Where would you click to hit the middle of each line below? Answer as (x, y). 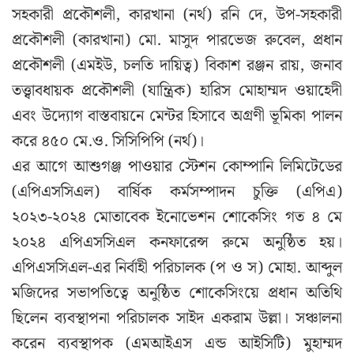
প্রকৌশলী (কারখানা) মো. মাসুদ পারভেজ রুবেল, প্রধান (177, 41)
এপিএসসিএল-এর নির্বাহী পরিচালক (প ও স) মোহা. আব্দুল (177, 268)
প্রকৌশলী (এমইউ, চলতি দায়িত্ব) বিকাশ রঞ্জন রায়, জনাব (177, 66)
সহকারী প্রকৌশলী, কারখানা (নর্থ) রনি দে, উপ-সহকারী (177, 15)
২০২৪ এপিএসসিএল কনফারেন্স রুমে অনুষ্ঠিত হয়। (177, 243)
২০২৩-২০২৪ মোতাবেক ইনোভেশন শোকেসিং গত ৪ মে (177, 218)
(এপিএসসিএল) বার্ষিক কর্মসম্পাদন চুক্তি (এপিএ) (177, 192)
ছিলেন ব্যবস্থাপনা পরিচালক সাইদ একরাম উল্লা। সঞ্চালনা (177, 319)
